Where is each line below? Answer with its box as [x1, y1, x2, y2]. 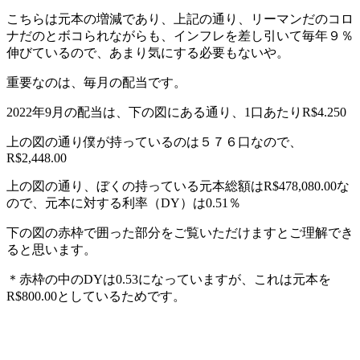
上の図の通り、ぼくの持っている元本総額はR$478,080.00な [6, 178, 350, 193]
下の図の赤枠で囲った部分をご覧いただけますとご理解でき [6, 225, 354, 239]
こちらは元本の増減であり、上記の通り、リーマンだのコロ [6, 11, 354, 26]
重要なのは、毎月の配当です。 [6, 75, 186, 89]
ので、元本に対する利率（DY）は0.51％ [6, 195, 241, 210]
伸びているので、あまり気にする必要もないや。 [6, 45, 289, 59]
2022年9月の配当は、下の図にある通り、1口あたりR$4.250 [6, 104, 346, 119]
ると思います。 [6, 242, 96, 256]
